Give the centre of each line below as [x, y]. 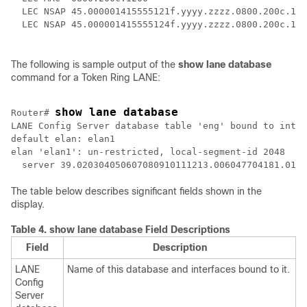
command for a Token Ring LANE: [86, 77]
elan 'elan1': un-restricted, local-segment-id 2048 [148, 152]
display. [28, 204]
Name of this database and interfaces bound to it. [179, 269]
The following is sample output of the [95, 64]
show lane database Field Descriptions [140, 230]
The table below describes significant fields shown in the [136, 191]
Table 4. [30, 230]
